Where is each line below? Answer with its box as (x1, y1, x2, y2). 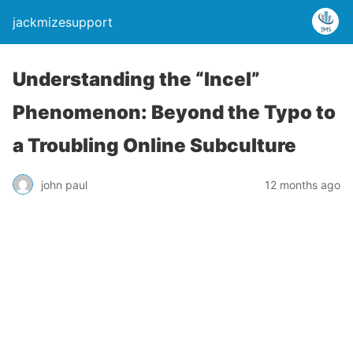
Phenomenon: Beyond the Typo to (13, 101, 336, 124)
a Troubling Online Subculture (13, 134, 296, 157)
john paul (41, 177, 87, 191)
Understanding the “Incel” (13, 68, 260, 91)
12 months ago (265, 177, 340, 191)
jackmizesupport (13, 14, 113, 30)
